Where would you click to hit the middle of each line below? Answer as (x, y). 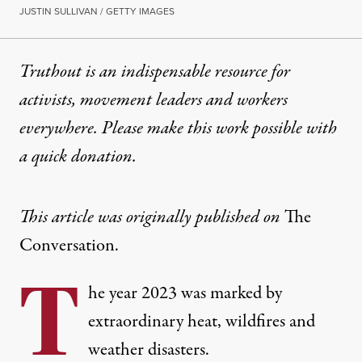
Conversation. (69, 246)
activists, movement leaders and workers (154, 101)
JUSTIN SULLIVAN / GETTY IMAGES (97, 12)
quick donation (82, 157)
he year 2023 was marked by (185, 294)
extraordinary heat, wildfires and (202, 322)
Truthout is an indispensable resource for (155, 72)
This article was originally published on (152, 218)
